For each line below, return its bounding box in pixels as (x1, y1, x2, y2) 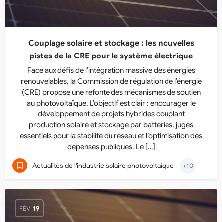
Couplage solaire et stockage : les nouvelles (28, 38, 194, 48)
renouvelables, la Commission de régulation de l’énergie (20, 77, 202, 86)
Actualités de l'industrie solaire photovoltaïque (32, 161, 174, 170)
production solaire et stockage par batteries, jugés (29, 120, 193, 129)
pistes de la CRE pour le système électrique (29, 51, 193, 61)
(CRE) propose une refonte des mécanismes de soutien (21, 88, 201, 97)
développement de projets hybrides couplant (37, 110, 185, 118)
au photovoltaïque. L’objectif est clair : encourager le (26, 99, 196, 108)
